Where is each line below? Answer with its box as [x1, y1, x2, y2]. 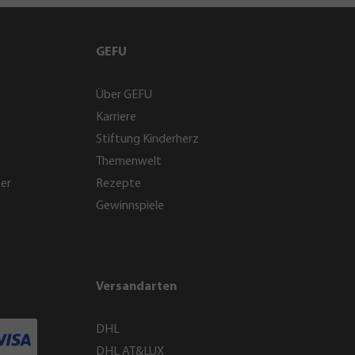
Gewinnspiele [96, 200, 164, 212]
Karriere [96, 111, 136, 124]
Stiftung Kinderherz [96, 133, 199, 146]
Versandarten [96, 281, 177, 293]
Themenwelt [96, 155, 162, 168]
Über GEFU [96, 89, 152, 101]
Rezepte [96, 177, 141, 190]
